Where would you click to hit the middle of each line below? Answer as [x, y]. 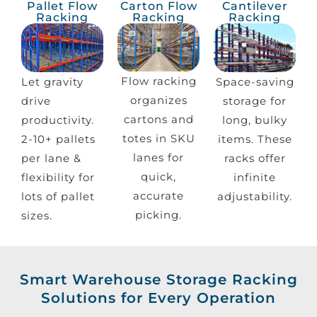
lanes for [158, 158]
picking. [158, 215]
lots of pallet [58, 196]
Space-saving [255, 81]
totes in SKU [158, 139]
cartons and [158, 120]
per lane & [51, 158]
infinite [255, 177]
